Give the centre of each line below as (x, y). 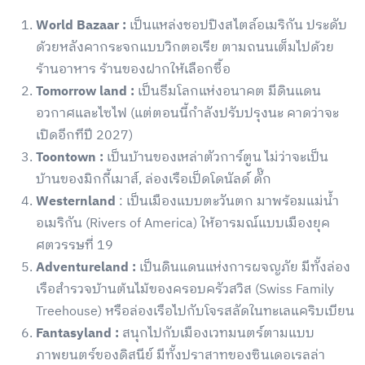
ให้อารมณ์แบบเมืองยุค (265, 224)
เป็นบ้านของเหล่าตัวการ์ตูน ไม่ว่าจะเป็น (216, 158)
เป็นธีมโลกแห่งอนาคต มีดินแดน (228, 92)
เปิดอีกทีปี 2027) (84, 136)
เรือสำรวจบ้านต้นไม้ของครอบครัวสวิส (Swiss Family (185, 290)
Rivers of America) (145, 224)
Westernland (77, 202)
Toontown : (70, 158)
